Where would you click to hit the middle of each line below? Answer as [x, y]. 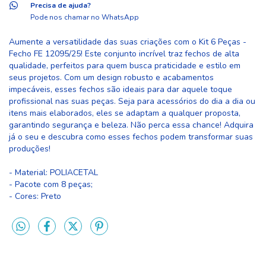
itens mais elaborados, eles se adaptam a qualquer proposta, [125, 113]
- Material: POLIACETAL [55, 173]
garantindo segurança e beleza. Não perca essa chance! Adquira [131, 125]
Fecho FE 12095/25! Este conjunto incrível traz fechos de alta [124, 54]
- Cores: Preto [35, 197]
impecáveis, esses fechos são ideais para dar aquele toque [121, 90]
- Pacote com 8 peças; [51, 185]
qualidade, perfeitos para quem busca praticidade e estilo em [125, 66]
